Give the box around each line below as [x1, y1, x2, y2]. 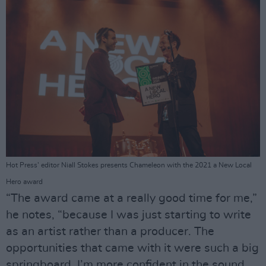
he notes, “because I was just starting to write [6, 209, 251, 221]
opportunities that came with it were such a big [6, 242, 259, 255]
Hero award [6, 178, 43, 186]
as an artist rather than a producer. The [6, 226, 214, 238]
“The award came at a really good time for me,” [6, 192, 257, 205]
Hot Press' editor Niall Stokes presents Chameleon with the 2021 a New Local [6, 161, 252, 169]
